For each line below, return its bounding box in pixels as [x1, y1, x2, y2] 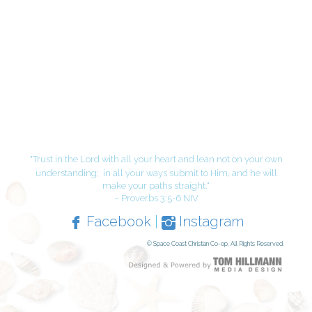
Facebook [82, 213, 151, 230]
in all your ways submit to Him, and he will [102, 168, 277, 178]
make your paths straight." [102, 180, 210, 191]
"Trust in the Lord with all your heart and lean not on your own [29, 154, 283, 164]
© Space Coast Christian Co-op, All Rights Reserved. [147, 240, 284, 247]
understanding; [35, 168, 101, 178]
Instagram [175, 213, 244, 230]
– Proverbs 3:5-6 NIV [114, 193, 198, 203]
